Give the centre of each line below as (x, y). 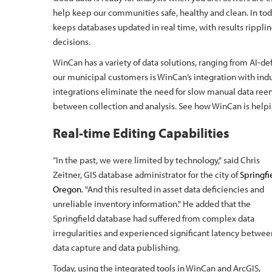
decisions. (72, 42)
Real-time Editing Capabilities (141, 133)
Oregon (67, 189)
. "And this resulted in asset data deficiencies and (173, 189)
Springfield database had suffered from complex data (154, 218)
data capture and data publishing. (116, 247)
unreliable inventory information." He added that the (152, 204)
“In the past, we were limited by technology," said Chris (156, 160)
